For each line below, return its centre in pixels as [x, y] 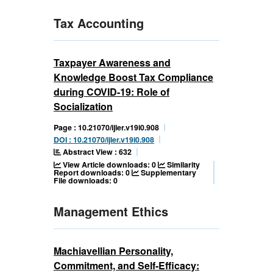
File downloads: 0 [86, 181]
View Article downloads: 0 [109, 165]
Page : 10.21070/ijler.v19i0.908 [106, 128]
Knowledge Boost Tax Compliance [133, 77]
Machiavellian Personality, [113, 251]
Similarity [183, 165]
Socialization [83, 107]
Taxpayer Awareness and [112, 63]
